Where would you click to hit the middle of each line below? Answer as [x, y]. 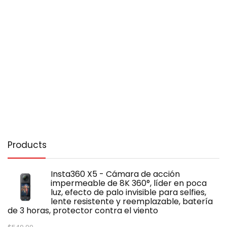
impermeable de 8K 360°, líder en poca [129, 183]
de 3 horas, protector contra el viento [83, 210]
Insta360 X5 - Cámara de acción [115, 174]
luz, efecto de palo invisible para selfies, [128, 192]
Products [27, 145]
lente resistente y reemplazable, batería [132, 201]
